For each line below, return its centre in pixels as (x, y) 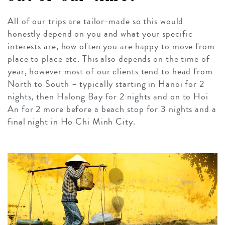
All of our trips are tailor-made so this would (96, 21)
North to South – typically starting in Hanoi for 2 (106, 84)
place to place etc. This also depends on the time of (109, 59)
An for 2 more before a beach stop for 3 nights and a (112, 109)
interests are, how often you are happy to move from (111, 46)
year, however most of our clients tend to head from (110, 71)
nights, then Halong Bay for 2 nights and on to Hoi (108, 96)
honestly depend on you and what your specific (100, 33)
